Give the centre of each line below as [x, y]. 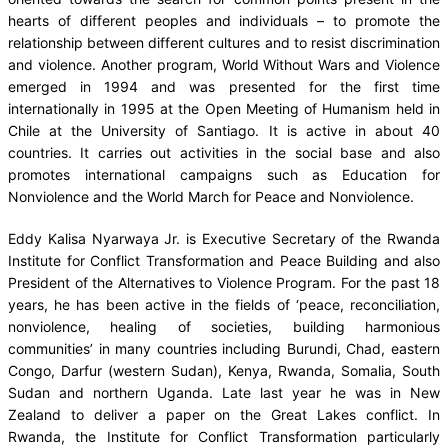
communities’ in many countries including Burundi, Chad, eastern [224, 348]
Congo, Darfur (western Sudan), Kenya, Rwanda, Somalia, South [224, 370]
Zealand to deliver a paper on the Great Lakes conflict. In [224, 414]
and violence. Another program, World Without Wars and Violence [224, 64]
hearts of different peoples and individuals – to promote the [224, 20]
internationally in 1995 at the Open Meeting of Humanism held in [224, 108]
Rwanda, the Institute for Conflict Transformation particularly [224, 436]
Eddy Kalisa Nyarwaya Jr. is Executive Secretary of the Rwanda [224, 238]
